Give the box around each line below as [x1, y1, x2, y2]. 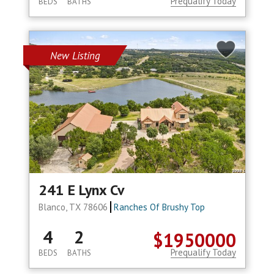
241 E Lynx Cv [38, 180, 124, 200]
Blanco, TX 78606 [38, 201, 110, 213]
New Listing [50, 49, 100, 63]
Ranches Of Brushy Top [114, 201, 206, 213]
